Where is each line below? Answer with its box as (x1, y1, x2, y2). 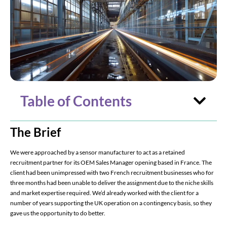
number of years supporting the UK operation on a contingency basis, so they (10, 199, 212, 207)
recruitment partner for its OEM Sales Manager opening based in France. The (10, 158, 212, 166)
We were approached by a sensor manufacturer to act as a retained (10, 148, 185, 156)
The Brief (10, 124, 61, 139)
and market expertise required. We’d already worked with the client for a (10, 188, 199, 197)
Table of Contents (20, 92, 132, 109)
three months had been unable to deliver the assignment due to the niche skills (10, 178, 213, 186)
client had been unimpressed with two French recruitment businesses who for (10, 168, 214, 176)
